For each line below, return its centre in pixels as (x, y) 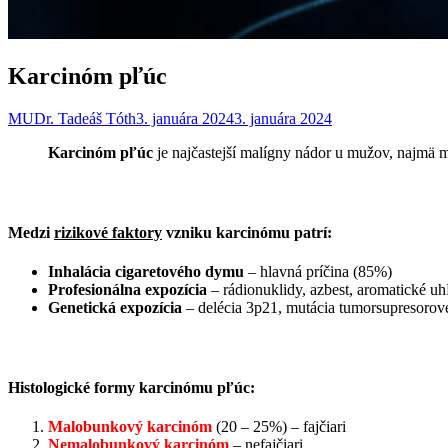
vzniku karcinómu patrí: (247, 232)
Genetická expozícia (115, 307)
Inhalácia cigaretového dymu (146, 271)
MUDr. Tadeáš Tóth (72, 118)
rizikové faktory (108, 232)
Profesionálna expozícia (127, 289)
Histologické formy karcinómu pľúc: (131, 387)
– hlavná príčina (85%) (318, 271)
